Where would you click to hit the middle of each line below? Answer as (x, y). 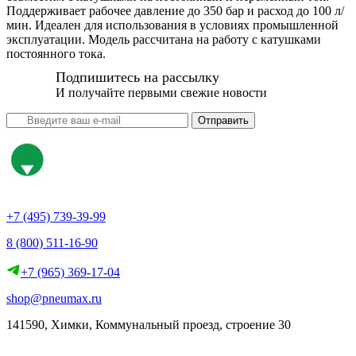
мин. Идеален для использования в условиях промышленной (172, 25)
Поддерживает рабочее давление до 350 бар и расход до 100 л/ (175, 10)
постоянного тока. (56, 53)
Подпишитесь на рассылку (137, 77)
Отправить (223, 120)
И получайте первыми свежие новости (161, 92)
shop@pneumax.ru (54, 298)
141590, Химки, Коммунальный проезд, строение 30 (149, 324)
